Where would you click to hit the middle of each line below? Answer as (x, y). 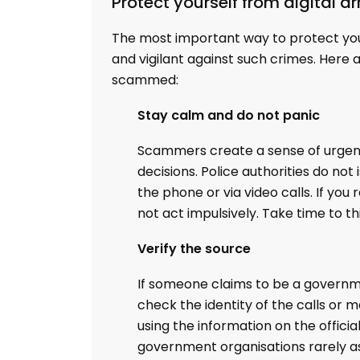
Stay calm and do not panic (229, 115)
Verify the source (194, 249)
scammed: (145, 80)
